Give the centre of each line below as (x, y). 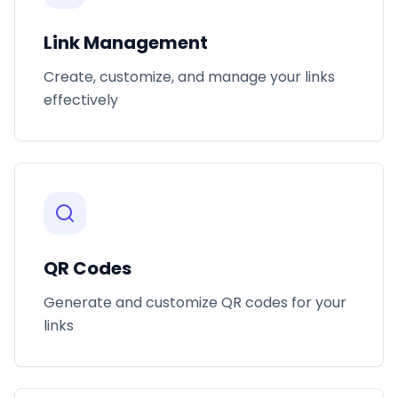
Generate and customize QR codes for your (195, 302)
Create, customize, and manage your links (189, 77)
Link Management (126, 43)
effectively (81, 100)
